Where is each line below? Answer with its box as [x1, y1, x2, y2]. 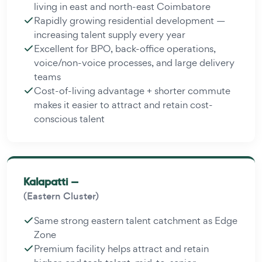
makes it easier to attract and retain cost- [34, 98, 213, 111]
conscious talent [34, 112, 105, 125]
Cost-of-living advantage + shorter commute [34, 84, 230, 97]
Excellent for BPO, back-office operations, [34, 42, 216, 55]
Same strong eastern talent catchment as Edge [34, 213, 237, 227]
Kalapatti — [23, 174, 78, 188]
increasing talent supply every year [34, 27, 185, 41]
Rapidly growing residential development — [34, 13, 225, 27]
